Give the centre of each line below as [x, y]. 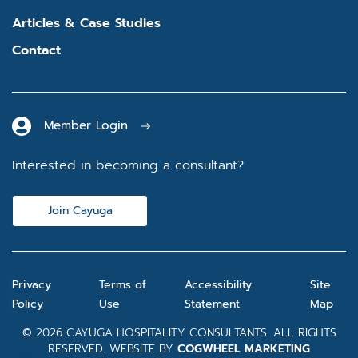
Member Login [86, 125]
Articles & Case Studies [86, 23]
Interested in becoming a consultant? [128, 165]
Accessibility [218, 284]
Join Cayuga [80, 210]
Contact [36, 50]
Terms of [123, 284]
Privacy [32, 284]
